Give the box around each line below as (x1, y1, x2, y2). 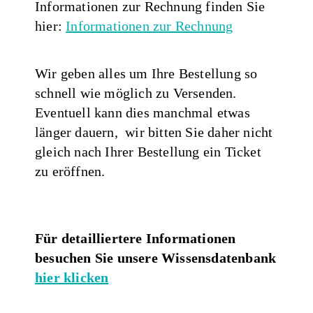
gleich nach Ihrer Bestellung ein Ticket (35, 143, 261, 159)
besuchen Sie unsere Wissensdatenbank (35, 249, 277, 265)
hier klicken (35, 269, 109, 285)
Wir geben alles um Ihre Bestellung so (35, 65, 258, 81)
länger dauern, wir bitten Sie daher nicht (35, 124, 273, 140)
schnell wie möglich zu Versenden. (35, 85, 237, 101)
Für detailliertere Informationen (35, 230, 236, 246)
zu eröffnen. (35, 163, 105, 179)
